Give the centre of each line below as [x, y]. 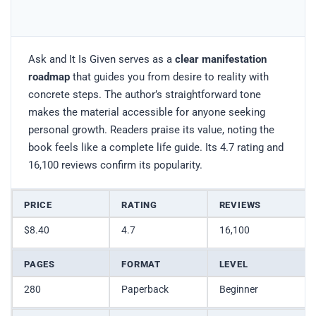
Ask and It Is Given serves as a [102, 59]
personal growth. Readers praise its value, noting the [151, 129]
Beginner [238, 289]
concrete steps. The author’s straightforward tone [145, 94]
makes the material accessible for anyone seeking [147, 112]
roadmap [49, 77]
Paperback [145, 289]
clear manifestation [221, 59]
